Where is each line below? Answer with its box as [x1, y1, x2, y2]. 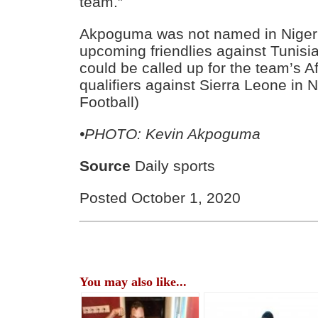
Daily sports [131, 157, 216, 174]
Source [79, 157, 131, 174]
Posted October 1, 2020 [79, 189, 241, 206]
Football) [79, 94, 140, 111]
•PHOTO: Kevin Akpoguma [79, 125, 261, 142]
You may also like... [79, 274, 187, 289]
